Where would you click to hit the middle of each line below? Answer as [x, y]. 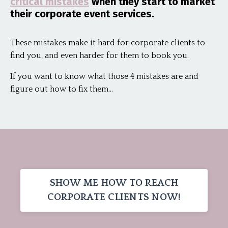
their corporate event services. [82, 14]
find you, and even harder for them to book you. [99, 56]
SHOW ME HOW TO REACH [114, 183]
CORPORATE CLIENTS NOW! [114, 197]
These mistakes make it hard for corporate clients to [108, 43]
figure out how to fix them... [62, 89]
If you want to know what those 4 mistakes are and [104, 77]
